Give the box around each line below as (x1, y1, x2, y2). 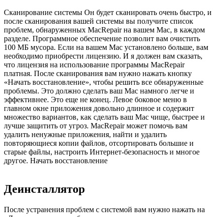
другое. (4, 156, 30, 165)
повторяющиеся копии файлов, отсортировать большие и (4, 139, 194, 147)
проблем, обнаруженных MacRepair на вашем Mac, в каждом (4, 26, 205, 34)
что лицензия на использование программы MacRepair (4, 61, 185, 69)
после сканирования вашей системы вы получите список (4, 17, 193, 25)
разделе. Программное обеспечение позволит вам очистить (4, 34, 200, 43)
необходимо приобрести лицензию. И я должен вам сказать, (4, 52, 202, 60)
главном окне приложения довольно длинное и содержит (4, 104, 194, 112)
